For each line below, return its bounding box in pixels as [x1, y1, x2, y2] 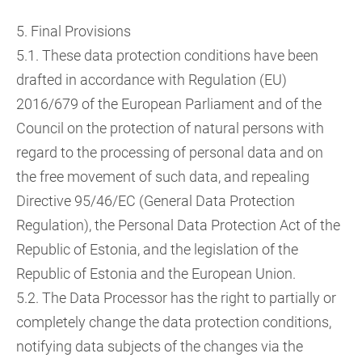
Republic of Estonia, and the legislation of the [16, 241, 298, 258]
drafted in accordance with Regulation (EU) [16, 71, 287, 88]
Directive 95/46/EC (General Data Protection [16, 192, 295, 209]
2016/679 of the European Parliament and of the [16, 95, 322, 112]
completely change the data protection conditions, [16, 314, 331, 330]
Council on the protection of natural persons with [16, 120, 324, 137]
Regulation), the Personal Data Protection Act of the [16, 217, 340, 234]
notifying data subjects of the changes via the [16, 338, 303, 355]
